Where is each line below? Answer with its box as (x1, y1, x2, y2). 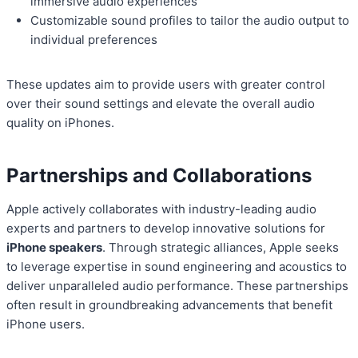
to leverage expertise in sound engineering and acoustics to (6, 259, 347, 275)
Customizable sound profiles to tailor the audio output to (30, 13, 349, 29)
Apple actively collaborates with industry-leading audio (6, 201, 316, 217)
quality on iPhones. (6, 115, 114, 131)
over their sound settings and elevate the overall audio (6, 96, 315, 112)
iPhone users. (6, 316, 85, 332)
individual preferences (30, 32, 157, 48)
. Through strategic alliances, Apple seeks (102, 240, 339, 256)
